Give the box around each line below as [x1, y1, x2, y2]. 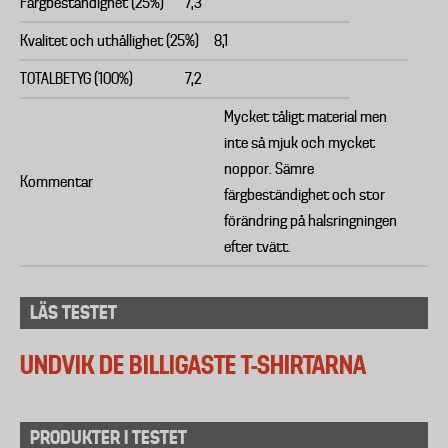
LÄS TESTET [30, 301, 117, 324]
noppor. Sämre [224, 160, 314, 178]
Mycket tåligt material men [224, 108, 387, 126]
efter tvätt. [224, 238, 291, 256]
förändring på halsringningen [224, 212, 397, 230]
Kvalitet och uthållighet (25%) [20, 32, 199, 50]
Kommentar [20, 173, 93, 191]
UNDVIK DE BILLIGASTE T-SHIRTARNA [20, 349, 366, 380]
